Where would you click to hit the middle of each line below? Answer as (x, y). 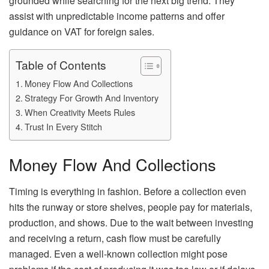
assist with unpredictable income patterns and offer (117, 16)
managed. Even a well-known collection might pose (118, 254)
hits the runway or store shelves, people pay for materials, (131, 207)
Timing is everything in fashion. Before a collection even (128, 192)
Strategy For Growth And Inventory (91, 97)
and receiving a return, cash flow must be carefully (115, 238)
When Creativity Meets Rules (80, 112)
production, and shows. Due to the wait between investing (131, 223)
